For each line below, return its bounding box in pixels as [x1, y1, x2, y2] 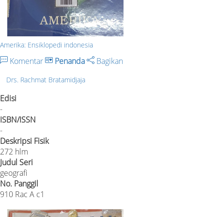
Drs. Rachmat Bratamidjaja [6, 75, 85, 84]
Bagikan [94, 55, 123, 66]
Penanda [55, 55, 85, 66]
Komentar [8, 55, 45, 66]
